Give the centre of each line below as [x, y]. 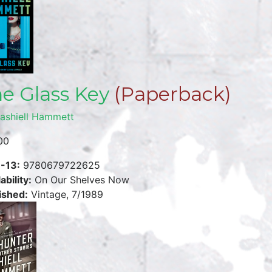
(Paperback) [170, 94]
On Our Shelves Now [80, 180]
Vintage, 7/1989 [66, 195]
